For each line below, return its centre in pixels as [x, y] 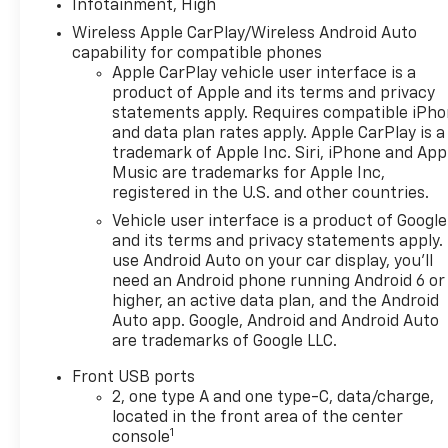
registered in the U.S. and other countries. [271, 193]
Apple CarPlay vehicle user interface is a [264, 73]
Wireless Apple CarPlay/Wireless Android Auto [245, 33]
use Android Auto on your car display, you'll [273, 261]
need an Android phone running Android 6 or [279, 281]
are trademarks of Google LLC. [225, 341]
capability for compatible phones [197, 53]
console [141, 437]
